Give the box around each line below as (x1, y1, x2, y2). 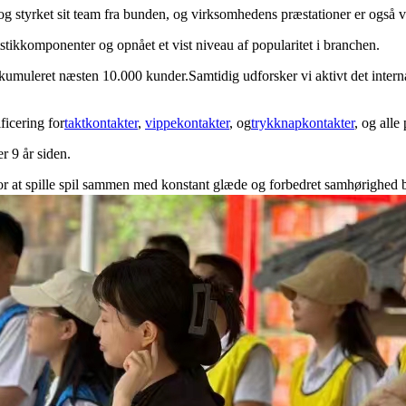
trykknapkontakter (251, 114, 354, 130)
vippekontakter (145, 114, 229, 130)
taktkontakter (64, 114, 138, 130)
